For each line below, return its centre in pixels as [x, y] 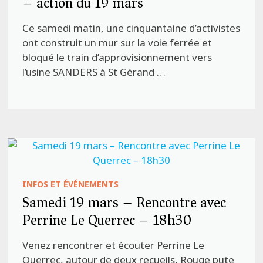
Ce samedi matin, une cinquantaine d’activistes [131, 28]
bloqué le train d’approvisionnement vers [117, 57]
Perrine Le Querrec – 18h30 [107, 220]
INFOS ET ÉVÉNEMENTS [71, 184]
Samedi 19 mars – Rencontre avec [124, 202]
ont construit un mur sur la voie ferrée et [117, 42]
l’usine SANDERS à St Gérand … [94, 72]
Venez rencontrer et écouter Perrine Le [114, 245]
